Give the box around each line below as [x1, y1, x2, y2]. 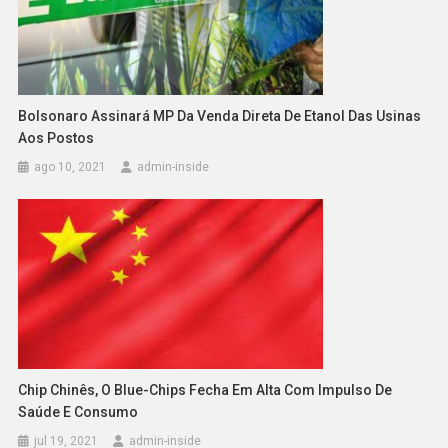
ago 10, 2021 [34, 159, 107, 174]
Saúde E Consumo [18, 404, 139, 421]
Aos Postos [18, 129, 95, 146]
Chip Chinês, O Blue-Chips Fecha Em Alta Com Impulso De [18, 382, 393, 399]
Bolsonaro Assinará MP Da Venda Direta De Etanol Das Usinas [18, 107, 422, 124]
